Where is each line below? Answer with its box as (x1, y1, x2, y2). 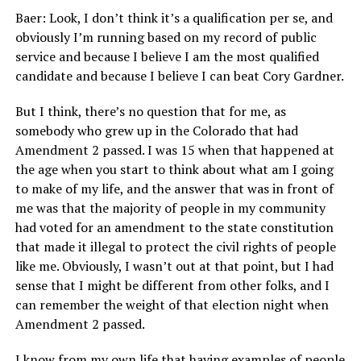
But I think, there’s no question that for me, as (15, 102, 286, 121)
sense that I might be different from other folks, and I (15, 276, 330, 295)
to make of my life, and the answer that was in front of (15, 180, 334, 198)
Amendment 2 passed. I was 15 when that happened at (15, 141, 334, 160)
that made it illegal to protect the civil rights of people (15, 238, 336, 256)
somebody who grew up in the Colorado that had (15, 122, 298, 140)
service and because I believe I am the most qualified (15, 48, 319, 66)
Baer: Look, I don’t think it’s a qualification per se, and (15, 9, 333, 27)
